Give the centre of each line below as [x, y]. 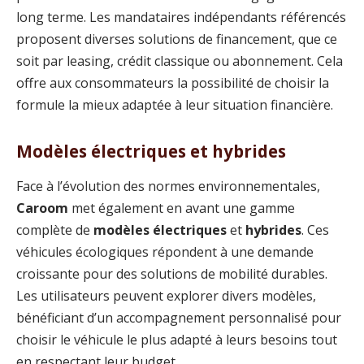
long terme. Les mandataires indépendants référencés [181, 17]
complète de [55, 230]
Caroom [42, 208]
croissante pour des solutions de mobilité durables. [172, 274]
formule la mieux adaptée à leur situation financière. [175, 104]
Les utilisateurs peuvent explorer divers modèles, [166, 296]
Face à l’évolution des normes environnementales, [168, 186]
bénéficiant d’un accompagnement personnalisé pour [179, 318]
